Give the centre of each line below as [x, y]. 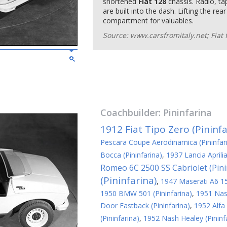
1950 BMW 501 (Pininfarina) [146, 193]
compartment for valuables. [148, 21]
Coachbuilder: [132, 112]
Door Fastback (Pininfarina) [145, 205]
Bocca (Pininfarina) [131, 155]
